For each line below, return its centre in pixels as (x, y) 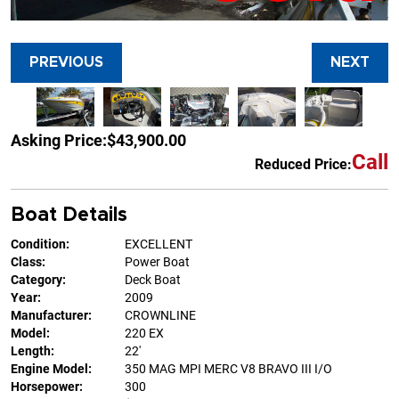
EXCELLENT (159, 244)
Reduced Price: (303, 164)
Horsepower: (47, 387)
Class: (28, 262)
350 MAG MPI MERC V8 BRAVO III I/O (228, 369)
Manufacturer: (51, 316)
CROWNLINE (160, 316)
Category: (38, 280)
